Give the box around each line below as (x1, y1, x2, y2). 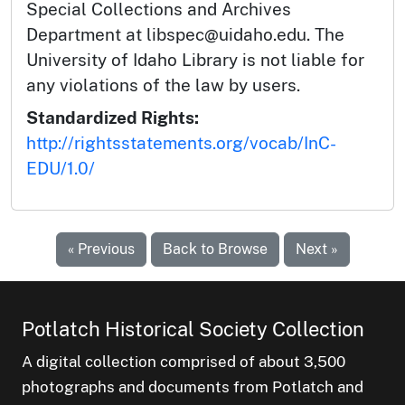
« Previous (67, 240, 135, 258)
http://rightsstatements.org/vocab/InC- (26, 132, 336, 153)
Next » (295, 240, 338, 258)
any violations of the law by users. (26, 74, 300, 95)
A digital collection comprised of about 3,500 (22, 352, 345, 371)
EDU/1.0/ (26, 157, 95, 178)
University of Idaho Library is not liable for (26, 49, 364, 70)
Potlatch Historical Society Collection (22, 316, 364, 341)
